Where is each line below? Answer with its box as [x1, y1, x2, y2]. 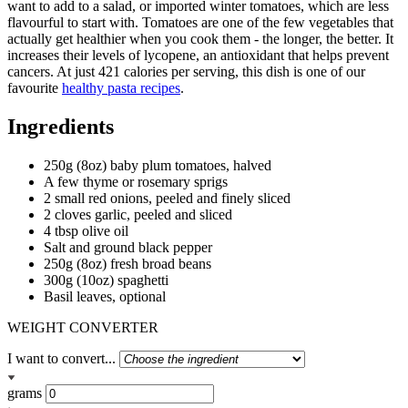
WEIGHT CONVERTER [7, 320, 158, 336]
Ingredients [7, 115, 114, 139]
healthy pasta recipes [62, 80, 180, 97]
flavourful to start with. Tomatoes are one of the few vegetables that [7, 15, 393, 31]
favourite [7, 80, 62, 97]
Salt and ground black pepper [44, 240, 212, 256]
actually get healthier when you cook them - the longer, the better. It [7, 31, 393, 47]
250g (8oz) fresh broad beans [44, 256, 211, 272]
